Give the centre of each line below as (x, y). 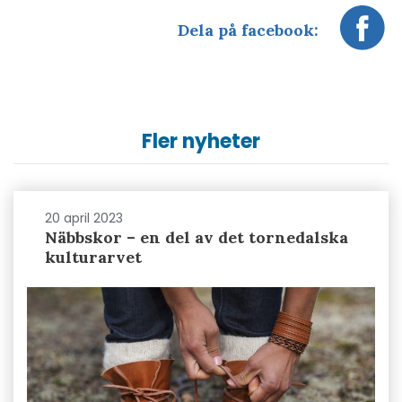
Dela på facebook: (248, 30)
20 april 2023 (84, 218)
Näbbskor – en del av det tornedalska (197, 238)
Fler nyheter (201, 142)
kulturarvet (93, 258)
